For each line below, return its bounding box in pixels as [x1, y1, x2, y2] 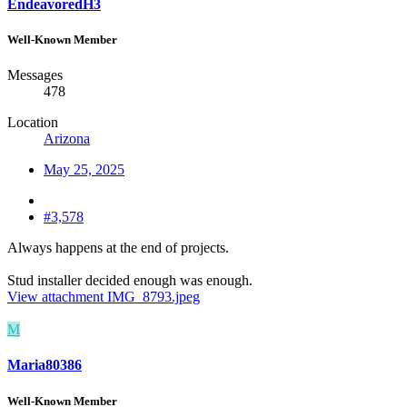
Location [7, 114, 58, 131]
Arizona [44, 131, 90, 147]
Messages [7, 67, 63, 84]
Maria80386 [7, 357, 82, 373]
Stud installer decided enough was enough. [7, 273, 253, 289]
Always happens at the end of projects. [7, 240, 229, 256]
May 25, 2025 [44, 162, 124, 178]
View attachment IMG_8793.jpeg [7, 289, 200, 305]
